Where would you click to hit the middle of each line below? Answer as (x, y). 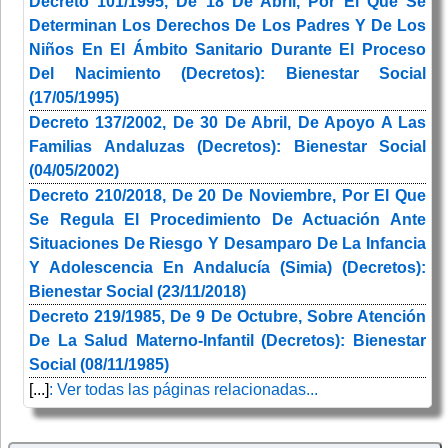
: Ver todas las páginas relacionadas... (183, 390)
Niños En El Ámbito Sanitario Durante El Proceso (227, 50)
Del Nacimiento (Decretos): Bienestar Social (227, 74)
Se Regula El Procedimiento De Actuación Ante (227, 220)
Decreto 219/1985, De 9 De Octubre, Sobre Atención (227, 317)
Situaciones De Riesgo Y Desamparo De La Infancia (227, 244)
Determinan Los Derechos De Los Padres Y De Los (227, 26)
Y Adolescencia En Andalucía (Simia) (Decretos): (227, 268)
